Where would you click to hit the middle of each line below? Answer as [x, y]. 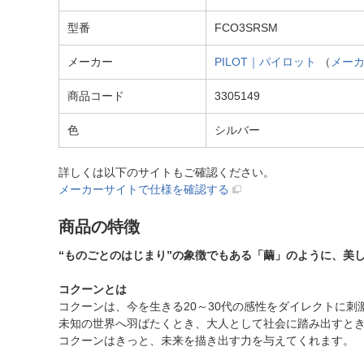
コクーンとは [93, 289]
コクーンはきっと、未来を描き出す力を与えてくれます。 [206, 340]
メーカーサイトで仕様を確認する [144, 189]
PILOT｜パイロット [265, 62]
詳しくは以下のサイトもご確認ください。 [167, 172]
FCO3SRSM [246, 28]
